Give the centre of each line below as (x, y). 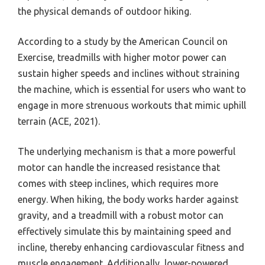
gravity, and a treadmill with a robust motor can (121, 215)
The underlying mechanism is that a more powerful (127, 151)
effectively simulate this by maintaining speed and (125, 231)
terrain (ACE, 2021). (59, 121)
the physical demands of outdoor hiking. (104, 11)
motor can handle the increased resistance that (119, 167)
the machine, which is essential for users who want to (132, 89)
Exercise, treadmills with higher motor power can (122, 57)
